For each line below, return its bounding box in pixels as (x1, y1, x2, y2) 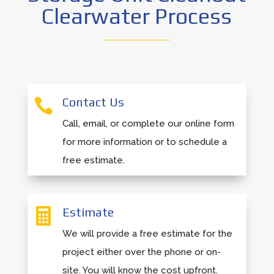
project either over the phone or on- (62, 246, 221, 257)
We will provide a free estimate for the (62, 228, 232, 239)
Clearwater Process (42, 2, 232, 29)
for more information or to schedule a (62, 136, 227, 147)
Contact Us (62, 94, 124, 109)
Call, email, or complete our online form (62, 117, 234, 129)
